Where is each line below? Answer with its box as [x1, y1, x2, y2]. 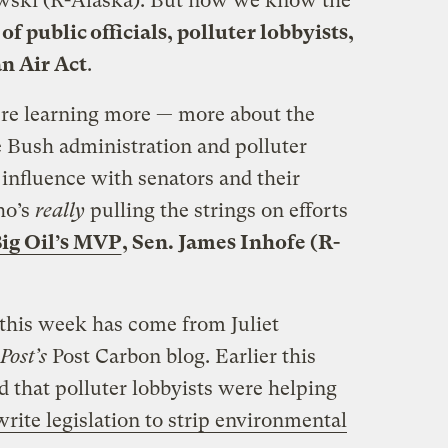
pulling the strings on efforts [84, 198, 348, 222]
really [34, 198, 85, 222]
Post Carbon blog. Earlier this [46, 344, 316, 368]
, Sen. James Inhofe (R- [121, 230, 340, 254]
